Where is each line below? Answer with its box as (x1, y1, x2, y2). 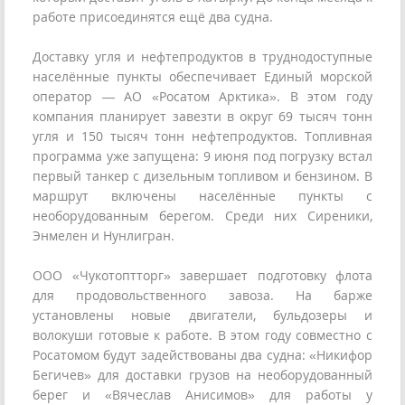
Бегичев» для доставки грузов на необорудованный (33, 366, 372, 384)
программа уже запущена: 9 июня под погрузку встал (33, 147, 372, 165)
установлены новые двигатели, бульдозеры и (33, 306, 372, 325)
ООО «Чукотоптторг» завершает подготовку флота (33, 267, 372, 285)
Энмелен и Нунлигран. (33, 227, 174, 245)
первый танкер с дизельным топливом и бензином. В (33, 167, 372, 185)
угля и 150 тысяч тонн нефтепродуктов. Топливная (33, 127, 372, 146)
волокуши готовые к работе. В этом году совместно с (33, 326, 372, 344)
